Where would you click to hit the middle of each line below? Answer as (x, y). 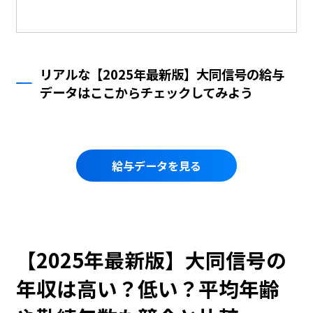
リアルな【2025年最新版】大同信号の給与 (162, 74)
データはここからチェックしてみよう (147, 92)
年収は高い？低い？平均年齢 (147, 289)
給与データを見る (156, 165)
